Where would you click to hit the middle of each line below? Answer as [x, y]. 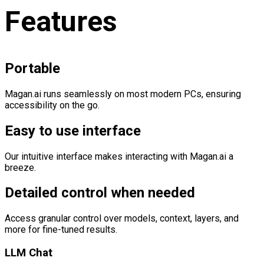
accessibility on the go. [52, 105]
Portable [32, 68]
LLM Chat [29, 253]
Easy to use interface [73, 131]
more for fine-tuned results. [61, 230]
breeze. [20, 167]
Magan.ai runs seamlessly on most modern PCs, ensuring [123, 94]
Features [61, 22]
